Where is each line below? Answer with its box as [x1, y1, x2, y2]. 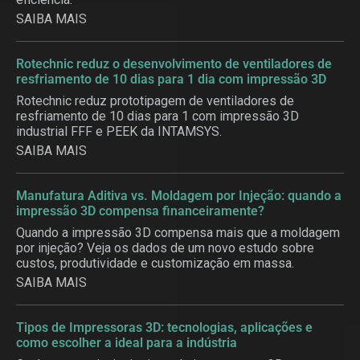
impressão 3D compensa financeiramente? [16, 203, 264, 219]
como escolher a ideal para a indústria [16, 335, 237, 351]
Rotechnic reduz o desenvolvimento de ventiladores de [16, 56, 332, 72]
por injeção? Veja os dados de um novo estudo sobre [16, 240, 314, 256]
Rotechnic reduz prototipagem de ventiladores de [16, 93, 294, 109]
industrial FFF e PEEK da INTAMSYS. [16, 124, 222, 140]
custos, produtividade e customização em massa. [16, 256, 294, 272]
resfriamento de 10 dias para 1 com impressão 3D [16, 108, 299, 125]
